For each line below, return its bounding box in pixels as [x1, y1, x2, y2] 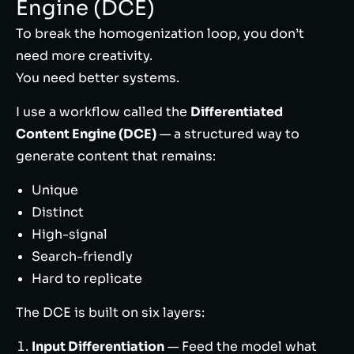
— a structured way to [156, 126, 299, 142]
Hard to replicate [32, 270, 142, 287]
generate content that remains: [16, 148, 216, 164]
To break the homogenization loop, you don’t [16, 25, 304, 42]
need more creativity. [16, 47, 153, 64]
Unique [32, 182, 78, 198]
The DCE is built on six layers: [16, 304, 205, 321]
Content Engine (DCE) [16, 126, 156, 142]
